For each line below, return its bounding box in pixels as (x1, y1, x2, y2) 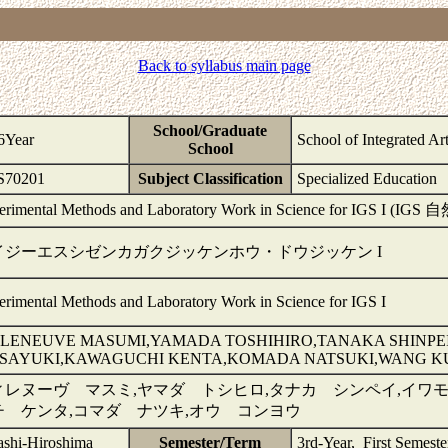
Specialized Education (297, 170, 437, 187)
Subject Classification (137, 170, 283, 187)
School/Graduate (153, 122, 267, 139)
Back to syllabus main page (137, 57, 311, 74)
